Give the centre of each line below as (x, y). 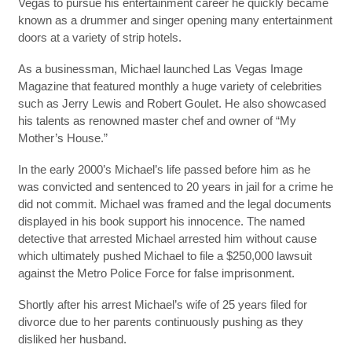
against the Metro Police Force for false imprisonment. (156, 273)
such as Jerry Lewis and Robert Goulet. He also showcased (172, 103)
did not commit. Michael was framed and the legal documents (174, 204)
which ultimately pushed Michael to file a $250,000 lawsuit (165, 256)
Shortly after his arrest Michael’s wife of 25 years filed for (162, 304)
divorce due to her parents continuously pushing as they (160, 322)
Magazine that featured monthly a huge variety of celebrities (170, 86)
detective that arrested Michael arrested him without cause (167, 238)
